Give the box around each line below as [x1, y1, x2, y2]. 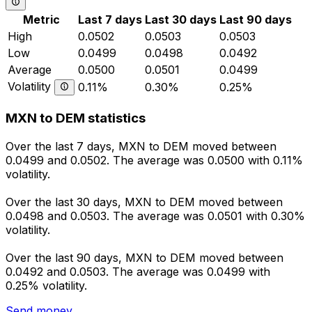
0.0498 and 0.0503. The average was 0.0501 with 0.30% [6, 208, 305, 223]
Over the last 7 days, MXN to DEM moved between [6, 139, 276, 153]
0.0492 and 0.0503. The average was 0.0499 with [6, 264, 270, 279]
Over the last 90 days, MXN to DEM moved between [6, 250, 283, 265]
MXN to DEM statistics [6, 110, 146, 127]
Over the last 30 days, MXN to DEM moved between [6, 194, 283, 209]
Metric [23, 13, 60, 27]
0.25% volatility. [6, 278, 87, 292]
